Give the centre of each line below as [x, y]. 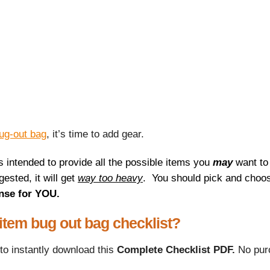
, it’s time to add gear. [95, 134]
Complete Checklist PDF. [177, 250]
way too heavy [110, 178]
